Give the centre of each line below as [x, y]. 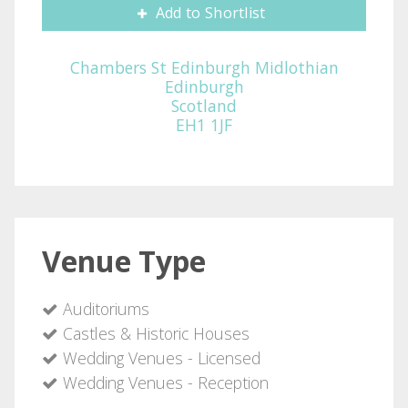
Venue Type [123, 260]
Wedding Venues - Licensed [159, 357]
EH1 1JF [204, 124]
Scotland [204, 105]
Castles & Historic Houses [153, 333]
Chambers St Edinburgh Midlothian [204, 67]
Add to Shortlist [209, 12]
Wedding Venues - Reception [163, 382]
